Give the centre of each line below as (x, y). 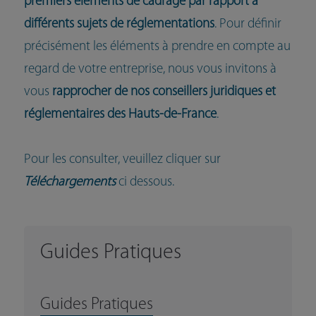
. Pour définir (248, 25)
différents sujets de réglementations (119, 25)
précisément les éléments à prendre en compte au (157, 47)
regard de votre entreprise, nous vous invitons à (150, 70)
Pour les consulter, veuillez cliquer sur (122, 160)
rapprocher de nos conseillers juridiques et (164, 92)
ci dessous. (146, 183)
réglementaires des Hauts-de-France (120, 115)
